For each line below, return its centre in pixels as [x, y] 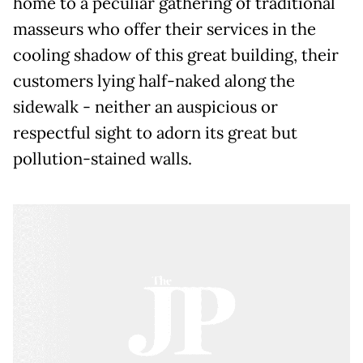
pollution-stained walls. [102, 158]
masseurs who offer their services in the [164, 29]
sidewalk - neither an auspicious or [145, 107]
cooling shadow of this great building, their [176, 55]
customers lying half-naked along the [154, 81]
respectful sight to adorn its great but [155, 132]
